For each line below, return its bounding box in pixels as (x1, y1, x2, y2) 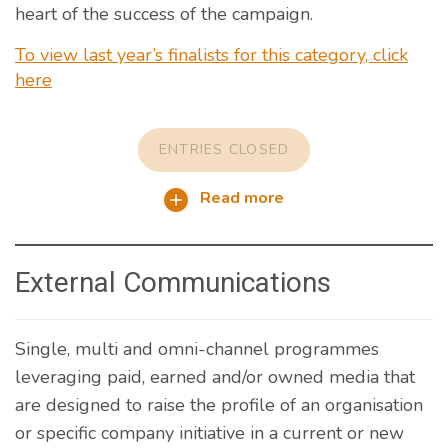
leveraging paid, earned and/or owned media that (15, 364, 415, 389)
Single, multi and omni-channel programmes (15, 336, 379, 361)
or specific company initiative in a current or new (15, 420, 404, 445)
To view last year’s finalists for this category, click (15, 43, 408, 68)
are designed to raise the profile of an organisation (15, 392, 423, 417)
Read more (195, 187, 285, 210)
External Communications (15, 265, 331, 299)
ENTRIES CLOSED (158, 140, 290, 160)
